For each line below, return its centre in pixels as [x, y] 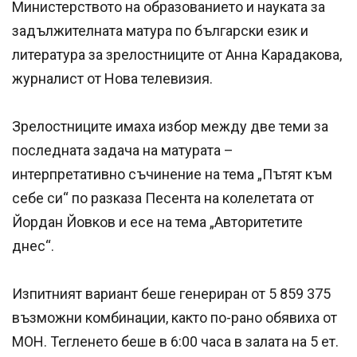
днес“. [33, 246]
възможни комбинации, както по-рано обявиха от [175, 318]
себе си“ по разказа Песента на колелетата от [163, 198]
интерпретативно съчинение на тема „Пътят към [172, 175]
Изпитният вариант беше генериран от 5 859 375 [171, 294]
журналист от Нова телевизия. [112, 79]
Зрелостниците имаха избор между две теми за [170, 127]
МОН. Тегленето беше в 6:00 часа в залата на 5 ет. [175, 342]
